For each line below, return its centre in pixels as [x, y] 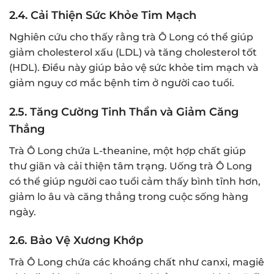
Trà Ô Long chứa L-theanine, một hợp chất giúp [128, 150]
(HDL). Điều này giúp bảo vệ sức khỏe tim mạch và [134, 67]
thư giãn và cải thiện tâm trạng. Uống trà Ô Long [131, 166]
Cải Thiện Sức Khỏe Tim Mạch [113, 15]
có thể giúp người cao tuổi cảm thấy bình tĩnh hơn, [135, 181]
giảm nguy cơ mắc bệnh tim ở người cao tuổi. [122, 83]
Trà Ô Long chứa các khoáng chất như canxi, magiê [137, 262]
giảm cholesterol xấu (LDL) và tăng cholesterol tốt [133, 52]
